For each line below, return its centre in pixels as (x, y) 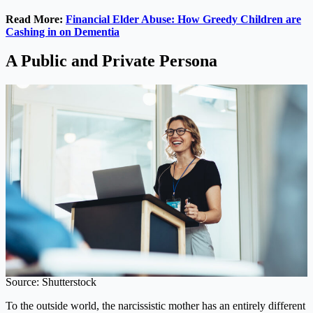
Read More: (36, 19)
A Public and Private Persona (111, 61)
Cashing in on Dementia (63, 31)
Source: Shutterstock (51, 282)
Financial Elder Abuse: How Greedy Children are (183, 19)
